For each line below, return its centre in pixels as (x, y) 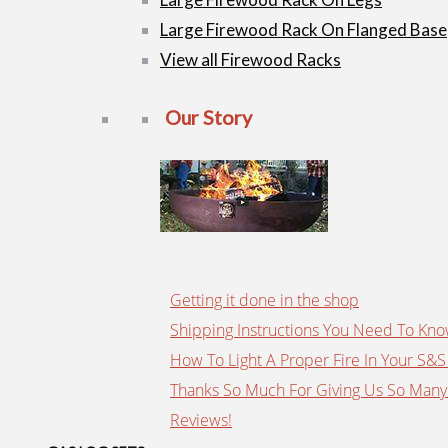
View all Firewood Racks (250, 60)
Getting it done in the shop (264, 300)
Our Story (208, 117)
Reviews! (201, 420)
